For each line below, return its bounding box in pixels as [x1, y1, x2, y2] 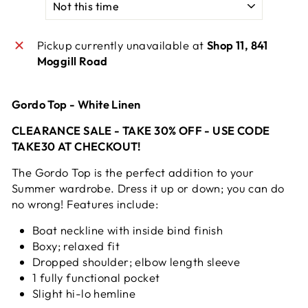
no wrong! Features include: [12, 197, 159, 212]
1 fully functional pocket [32, 270, 160, 285]
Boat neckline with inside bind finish [32, 223, 223, 238]
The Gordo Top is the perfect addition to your [12, 165, 254, 180]
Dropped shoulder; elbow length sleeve [32, 254, 241, 269]
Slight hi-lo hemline [32, 286, 136, 301]
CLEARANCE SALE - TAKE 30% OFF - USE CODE [12, 123, 270, 138]
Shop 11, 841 [206, 38, 268, 53]
